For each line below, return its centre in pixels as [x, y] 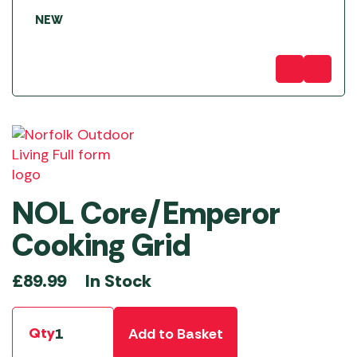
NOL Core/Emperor [146, 214]
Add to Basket [176, 333]
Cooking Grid [101, 245]
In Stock [118, 280]
